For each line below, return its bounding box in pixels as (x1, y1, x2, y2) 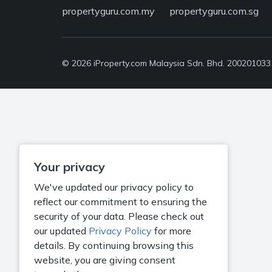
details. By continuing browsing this (34, 239, 194, 251)
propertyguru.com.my (62, 5, 155, 17)
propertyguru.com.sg (169, 5, 259, 17)
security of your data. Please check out (34, 210, 204, 222)
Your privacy (34, 159, 105, 174)
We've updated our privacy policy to (34, 181, 194, 193)
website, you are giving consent (34, 254, 175, 266)
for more (152, 225, 191, 237)
